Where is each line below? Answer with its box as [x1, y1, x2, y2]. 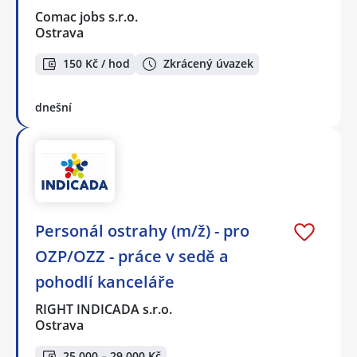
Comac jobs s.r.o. [35, 7, 139, 25]
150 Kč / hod [63, 56, 130, 72]
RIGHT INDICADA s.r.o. [35, 300, 174, 319]
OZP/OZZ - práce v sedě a [35, 245, 229, 268]
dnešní [35, 99, 72, 115]
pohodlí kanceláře [35, 271, 175, 293]
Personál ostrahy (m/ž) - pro [35, 220, 249, 242]
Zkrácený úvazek [163, 56, 253, 72]
